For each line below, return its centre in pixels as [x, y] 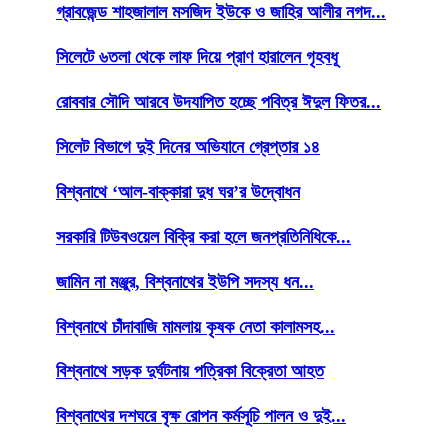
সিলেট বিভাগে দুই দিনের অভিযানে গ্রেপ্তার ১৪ [188, 146]
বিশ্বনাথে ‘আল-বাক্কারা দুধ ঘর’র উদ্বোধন [178, 191]
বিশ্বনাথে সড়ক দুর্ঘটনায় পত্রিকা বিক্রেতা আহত [190, 371]
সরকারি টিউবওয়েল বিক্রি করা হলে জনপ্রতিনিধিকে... [203, 236]
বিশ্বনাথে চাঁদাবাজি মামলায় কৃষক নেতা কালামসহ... [195, 326]
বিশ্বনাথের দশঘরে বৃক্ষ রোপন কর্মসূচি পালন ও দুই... [201, 416]
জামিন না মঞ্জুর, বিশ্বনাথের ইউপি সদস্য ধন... [185, 281]
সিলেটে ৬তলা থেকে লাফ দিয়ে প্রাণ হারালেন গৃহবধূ [197, 56]
